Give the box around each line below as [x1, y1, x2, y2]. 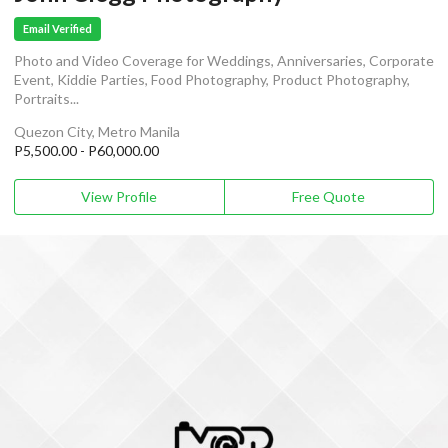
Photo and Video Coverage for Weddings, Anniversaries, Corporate [14, 51, 434, 69]
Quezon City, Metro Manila [14, 122, 180, 140]
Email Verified [23, 22, 93, 36]
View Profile [81, 187, 158, 205]
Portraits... [14, 89, 79, 107]
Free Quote [292, 187, 366, 205]
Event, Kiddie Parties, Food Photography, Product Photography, [14, 70, 410, 88]
